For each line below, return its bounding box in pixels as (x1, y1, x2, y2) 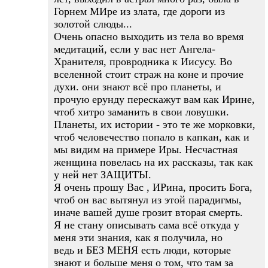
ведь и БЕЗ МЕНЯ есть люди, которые (54, 244, 231, 256)
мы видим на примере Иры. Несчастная (54, 144, 237, 156)
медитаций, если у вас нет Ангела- (54, 43, 215, 55)
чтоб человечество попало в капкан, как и (54, 131, 249, 143)
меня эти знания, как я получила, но (54, 232, 223, 243)
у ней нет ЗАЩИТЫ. (54, 169, 151, 181)
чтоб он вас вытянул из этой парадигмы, (54, 194, 242, 206)
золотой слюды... (54, 18, 132, 30)
